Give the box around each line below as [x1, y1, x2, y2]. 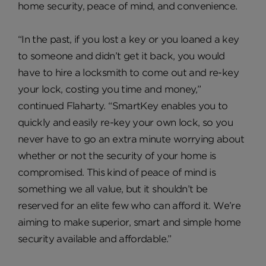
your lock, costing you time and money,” [18, 83, 201, 95]
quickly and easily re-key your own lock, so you [18, 116, 233, 128]
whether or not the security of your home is [18, 150, 216, 161]
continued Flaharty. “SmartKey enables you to [18, 100, 228, 112]
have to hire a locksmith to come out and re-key [18, 66, 239, 78]
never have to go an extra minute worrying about [18, 133, 244, 145]
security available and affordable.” [18, 233, 174, 245]
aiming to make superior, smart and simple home [18, 216, 241, 228]
